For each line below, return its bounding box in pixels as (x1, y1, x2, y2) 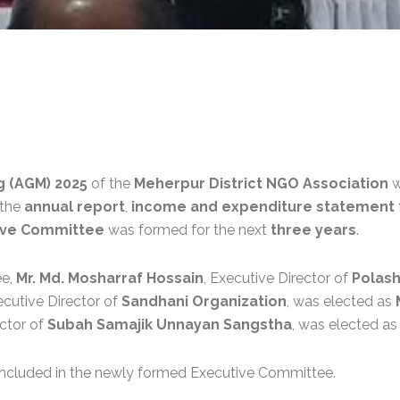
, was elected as (287, 293, 396, 311)
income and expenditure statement (131, 198, 395, 216)
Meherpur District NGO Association (134, 175, 388, 193)
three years (271, 221, 356, 239)
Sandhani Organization (121, 293, 287, 311)
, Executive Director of (204, 270, 352, 287)
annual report (24, 198, 125, 216)
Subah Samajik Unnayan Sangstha (47, 316, 292, 334)
